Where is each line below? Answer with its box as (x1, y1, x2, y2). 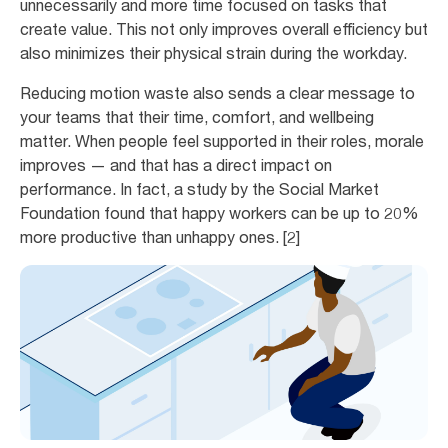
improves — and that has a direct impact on (20, 155, 332, 176)
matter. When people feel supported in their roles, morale (20, 131, 424, 152)
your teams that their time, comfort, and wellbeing (20, 107, 374, 128)
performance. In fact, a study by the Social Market (20, 179, 379, 200)
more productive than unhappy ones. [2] (20, 227, 300, 248)
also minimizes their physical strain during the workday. (20, 43, 407, 64)
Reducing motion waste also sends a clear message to (20, 83, 415, 104)
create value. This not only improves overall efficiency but (20, 19, 428, 40)
